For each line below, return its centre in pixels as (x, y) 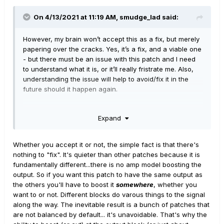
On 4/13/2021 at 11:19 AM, (76, 17)
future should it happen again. (70, 89)
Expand (111, 118)
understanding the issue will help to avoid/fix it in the (106, 79)
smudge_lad (140, 17)
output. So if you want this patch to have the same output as (108, 174)
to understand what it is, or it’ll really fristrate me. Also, (108, 69)
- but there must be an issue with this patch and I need (109, 59)
